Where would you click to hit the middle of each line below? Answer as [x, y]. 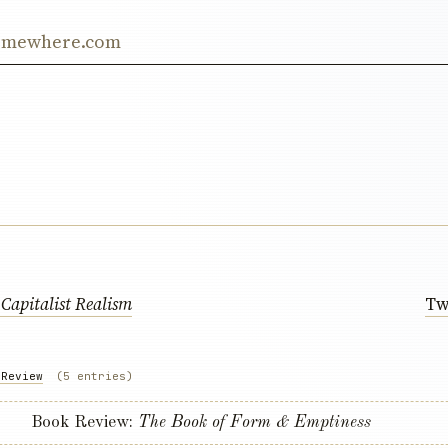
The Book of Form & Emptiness [254, 423]
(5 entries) [94, 376]
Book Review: [84, 423]
